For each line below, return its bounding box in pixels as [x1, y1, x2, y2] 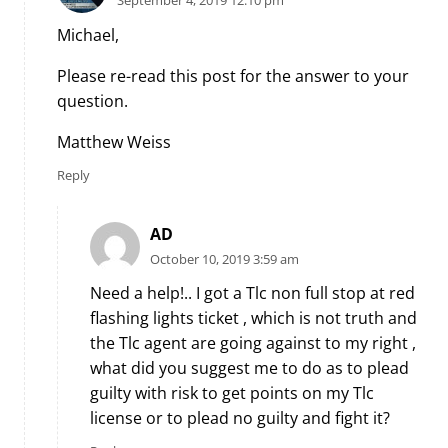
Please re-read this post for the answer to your [57, 65, 409, 88]
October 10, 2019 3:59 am [150, 249, 299, 268]
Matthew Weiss [57, 131, 171, 154]
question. [57, 90, 128, 113]
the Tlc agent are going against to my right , [90, 332, 416, 355]
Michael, [57, 24, 119, 47]
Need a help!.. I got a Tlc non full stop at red [90, 282, 415, 305]
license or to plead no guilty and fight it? [90, 407, 390, 430]
